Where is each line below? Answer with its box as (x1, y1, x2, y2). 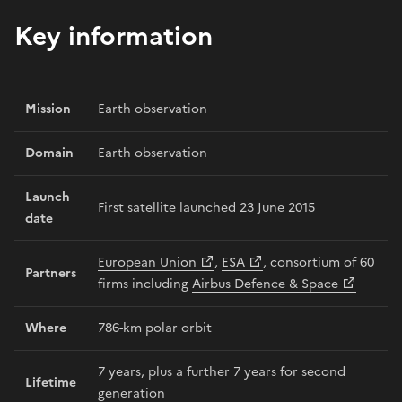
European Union (98, 252, 197, 272)
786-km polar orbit (98, 318, 212, 337)
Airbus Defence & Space (192, 274, 338, 293)
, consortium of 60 (263, 252, 374, 272)
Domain (25, 143, 74, 162)
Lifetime (25, 372, 76, 392)
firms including (98, 274, 192, 293)
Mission (25, 99, 71, 118)
